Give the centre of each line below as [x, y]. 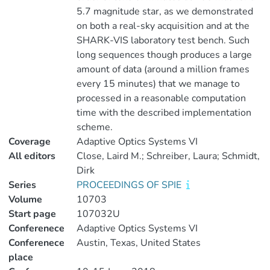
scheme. [94, 127]
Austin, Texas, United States [138, 243]
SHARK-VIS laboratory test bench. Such [163, 40]
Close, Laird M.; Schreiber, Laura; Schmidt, [168, 156]
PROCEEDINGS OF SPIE [130, 185]
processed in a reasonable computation [161, 98]
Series [22, 185]
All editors [32, 156]
